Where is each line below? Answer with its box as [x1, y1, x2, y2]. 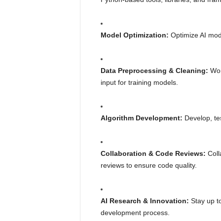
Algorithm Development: [100, 114, 183, 122]
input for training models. [100, 78, 178, 86]
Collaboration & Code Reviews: [100, 149, 206, 157]
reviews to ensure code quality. [100, 161, 197, 169]
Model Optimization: [100, 31, 169, 39]
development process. [100, 209, 170, 217]
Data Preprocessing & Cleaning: [100, 67, 208, 74]
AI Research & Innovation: [100, 197, 189, 205]
